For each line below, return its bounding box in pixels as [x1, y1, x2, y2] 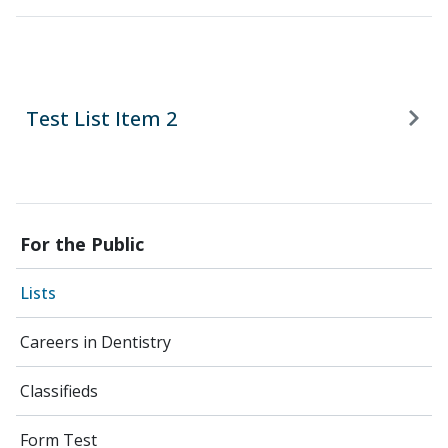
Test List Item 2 [26, 104, 178, 132]
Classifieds [20, 380, 98, 402]
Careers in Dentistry [20, 331, 171, 353]
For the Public [20, 232, 144, 256]
